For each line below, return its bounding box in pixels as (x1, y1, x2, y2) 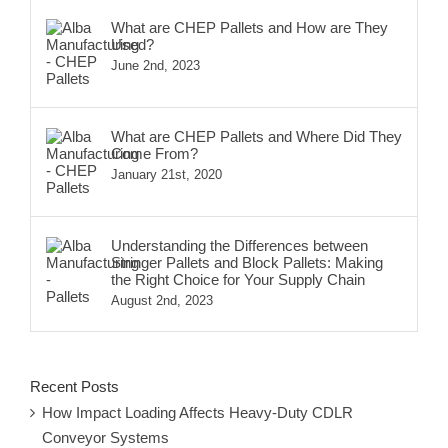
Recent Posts (30, 377, 119, 395)
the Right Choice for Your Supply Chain (111, 270, 365, 288)
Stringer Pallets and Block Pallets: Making (111, 253, 383, 271)
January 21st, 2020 (111, 166, 222, 182)
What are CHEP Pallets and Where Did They (111, 127, 402, 145)
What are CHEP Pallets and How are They (111, 18, 388, 36)
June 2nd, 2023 (111, 57, 200, 73)
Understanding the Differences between (111, 236, 368, 254)
